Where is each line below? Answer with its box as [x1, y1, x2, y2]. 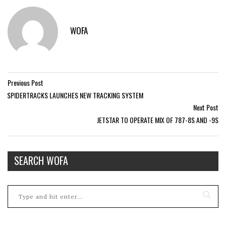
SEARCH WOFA [14, 153, 68, 168]
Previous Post [8, 77, 43, 88]
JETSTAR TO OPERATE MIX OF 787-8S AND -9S [97, 115, 218, 125]
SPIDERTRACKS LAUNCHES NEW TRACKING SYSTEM [7, 90, 143, 100]
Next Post [193, 102, 218, 112]
